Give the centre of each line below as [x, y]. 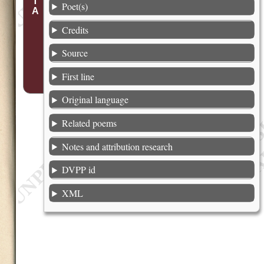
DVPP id [79, 170]
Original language [95, 100]
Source [75, 53]
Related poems [90, 123]
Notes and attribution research [118, 146]
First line [78, 76]
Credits [75, 29]
